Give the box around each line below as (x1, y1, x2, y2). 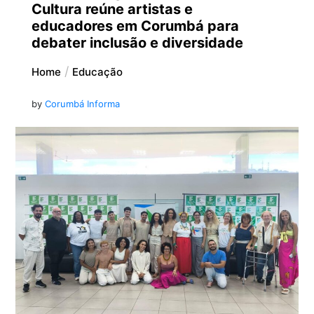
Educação (71, 65, 123, 79)
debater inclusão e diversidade (31, 34, 243, 52)
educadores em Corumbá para (31, 18, 239, 35)
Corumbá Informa (44, 98, 120, 110)
